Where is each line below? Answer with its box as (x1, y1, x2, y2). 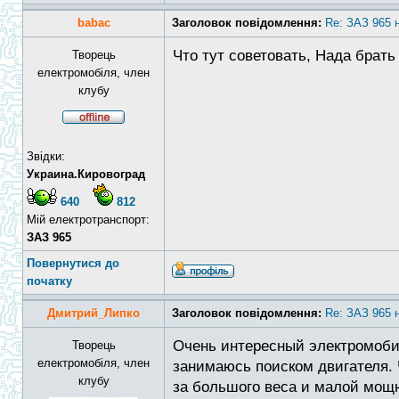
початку (27, 274, 72, 288)
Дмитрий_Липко (47, 306, 140, 320)
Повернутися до (27, 256, 119, 270)
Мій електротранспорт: (27, 213, 150, 226)
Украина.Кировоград (27, 167, 145, 181)
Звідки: (27, 150, 65, 163)
